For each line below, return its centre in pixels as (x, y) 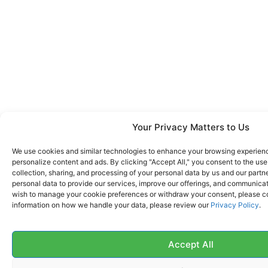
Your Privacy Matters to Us (191, 127)
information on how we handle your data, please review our (111, 205)
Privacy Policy (235, 205)
